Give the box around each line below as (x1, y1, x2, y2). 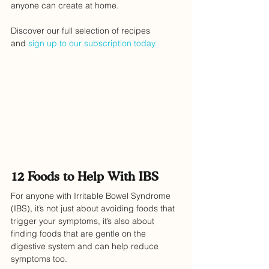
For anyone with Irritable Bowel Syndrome (11, 190, 173, 202)
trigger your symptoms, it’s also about (11, 216, 157, 227)
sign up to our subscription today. (28, 38, 157, 49)
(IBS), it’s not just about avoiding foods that (11, 203, 177, 214)
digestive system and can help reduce (11, 241, 161, 252)
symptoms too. (11, 253, 67, 265)
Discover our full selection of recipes (11, 25, 153, 36)
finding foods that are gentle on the (11, 228, 148, 240)
